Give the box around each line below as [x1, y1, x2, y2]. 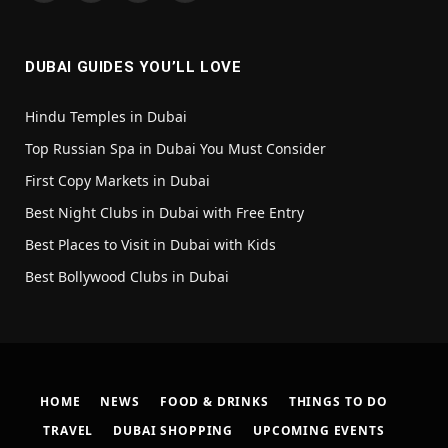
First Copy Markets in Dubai [25, 170, 210, 190]
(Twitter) [89, 4, 145, 24]
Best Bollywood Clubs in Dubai [25, 266, 229, 286]
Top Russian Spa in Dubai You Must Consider [25, 138, 326, 158]
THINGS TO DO [288, 392, 388, 410]
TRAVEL [43, 421, 94, 439]
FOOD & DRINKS [159, 392, 269, 410]
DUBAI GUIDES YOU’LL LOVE [25, 57, 242, 76]
